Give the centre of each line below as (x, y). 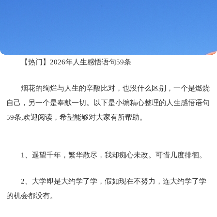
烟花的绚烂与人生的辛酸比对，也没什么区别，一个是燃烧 (116, 88)
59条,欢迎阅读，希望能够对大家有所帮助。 (77, 117)
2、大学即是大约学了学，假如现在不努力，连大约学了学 (114, 181)
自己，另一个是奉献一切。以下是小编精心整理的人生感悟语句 (108, 102)
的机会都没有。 (32, 195)
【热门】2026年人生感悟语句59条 (76, 62)
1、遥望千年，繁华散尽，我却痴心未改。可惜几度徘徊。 (114, 155)
